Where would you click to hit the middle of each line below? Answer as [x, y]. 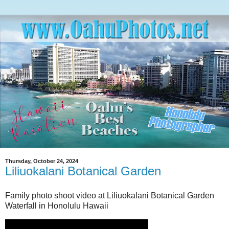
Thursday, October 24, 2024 [42, 161]
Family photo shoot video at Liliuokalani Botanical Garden [110, 196]
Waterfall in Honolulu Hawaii [57, 206]
